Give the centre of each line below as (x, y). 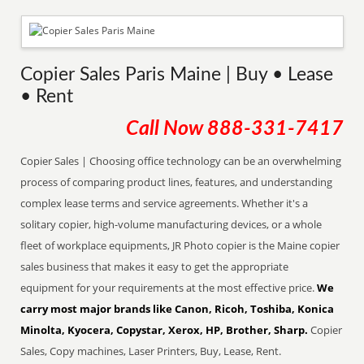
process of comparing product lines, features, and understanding (177, 182)
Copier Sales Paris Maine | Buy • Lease (177, 75)
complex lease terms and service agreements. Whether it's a (165, 203)
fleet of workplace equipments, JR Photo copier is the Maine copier (180, 245)
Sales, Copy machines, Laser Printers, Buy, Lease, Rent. (151, 351)
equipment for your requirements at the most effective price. (169, 288)
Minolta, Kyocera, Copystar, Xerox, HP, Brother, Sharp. (165, 330)
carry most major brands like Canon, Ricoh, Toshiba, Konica (178, 309)
